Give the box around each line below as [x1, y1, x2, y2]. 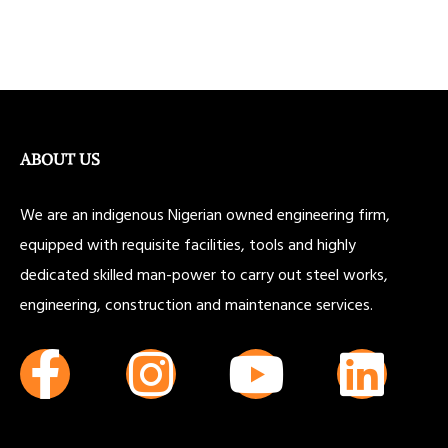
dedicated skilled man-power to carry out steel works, [20, 262, 388, 287]
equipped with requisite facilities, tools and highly [20, 232, 356, 257]
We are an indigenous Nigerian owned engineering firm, [20, 202, 390, 227]
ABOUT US [20, 149, 100, 170]
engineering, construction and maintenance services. [20, 292, 373, 317]
